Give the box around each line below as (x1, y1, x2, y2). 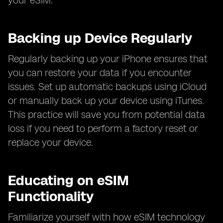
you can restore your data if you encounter (8, 67, 192, 79)
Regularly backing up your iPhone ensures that (8, 53, 208, 65)
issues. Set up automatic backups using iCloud (8, 81, 207, 93)
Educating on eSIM (8, 172, 129, 189)
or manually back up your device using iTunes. (8, 95, 204, 107)
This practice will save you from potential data (8, 109, 205, 120)
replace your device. (8, 136, 93, 148)
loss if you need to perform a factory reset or (8, 122, 198, 134)
